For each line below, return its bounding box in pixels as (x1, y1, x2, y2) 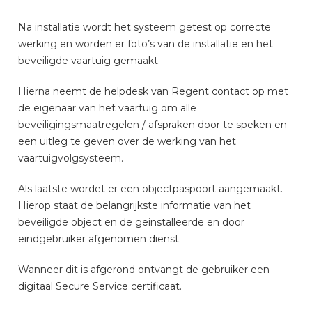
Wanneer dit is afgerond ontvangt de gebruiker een (18, 263, 270, 276)
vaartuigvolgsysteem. (18, 152, 124, 164)
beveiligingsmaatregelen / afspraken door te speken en (18, 118, 288, 131)
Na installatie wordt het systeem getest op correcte (18, 21, 272, 33)
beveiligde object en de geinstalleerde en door (18, 216, 245, 228)
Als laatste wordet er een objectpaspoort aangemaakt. (18, 182, 283, 195)
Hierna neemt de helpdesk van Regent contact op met (18, 85, 289, 97)
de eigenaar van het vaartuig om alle (18, 102, 197, 114)
